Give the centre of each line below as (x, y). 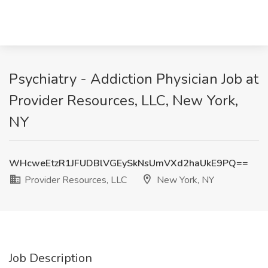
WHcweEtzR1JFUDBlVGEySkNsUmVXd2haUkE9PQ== (129, 163)
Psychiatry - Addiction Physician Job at (134, 79)
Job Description (51, 258)
